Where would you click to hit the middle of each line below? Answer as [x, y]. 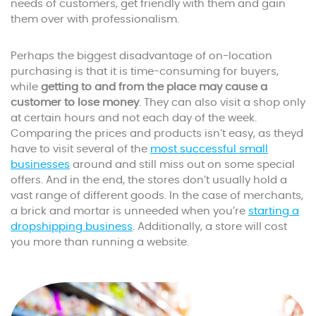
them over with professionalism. [95, 20]
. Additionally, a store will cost [210, 227]
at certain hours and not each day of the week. [134, 119]
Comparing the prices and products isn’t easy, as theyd [157, 134]
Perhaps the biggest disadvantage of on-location [141, 56]
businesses [40, 165]
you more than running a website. [100, 243]
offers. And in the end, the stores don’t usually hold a [149, 181]
